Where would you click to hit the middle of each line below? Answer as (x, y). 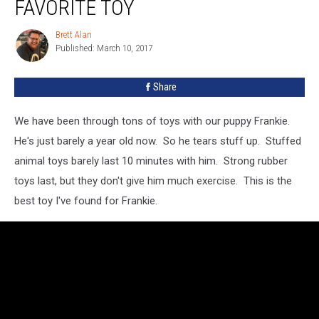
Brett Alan (74, 34)
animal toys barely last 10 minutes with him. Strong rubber (151, 161)
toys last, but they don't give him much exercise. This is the (153, 181)
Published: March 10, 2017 (104, 48)
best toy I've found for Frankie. (86, 200)
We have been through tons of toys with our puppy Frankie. (153, 121)
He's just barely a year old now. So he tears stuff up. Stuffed (158, 141)
